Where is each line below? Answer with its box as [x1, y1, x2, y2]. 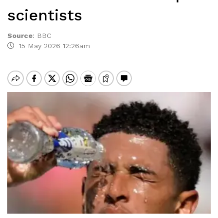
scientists [7, 6, 82, 24]
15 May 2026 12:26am [14, 42, 90, 50]
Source [7, 32, 33, 39]
